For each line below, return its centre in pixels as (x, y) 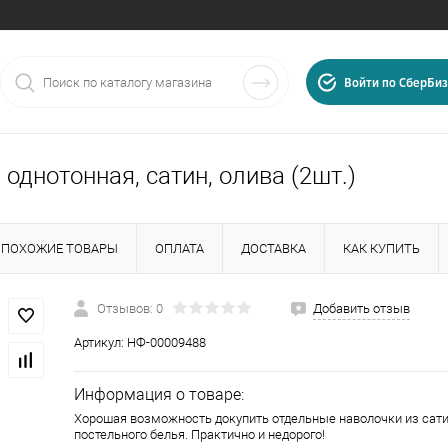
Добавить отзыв (361, 308)
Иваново (76, 391)
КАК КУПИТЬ (381, 248)
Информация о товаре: (159, 394)
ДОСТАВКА (273, 248)
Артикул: (100, 342)
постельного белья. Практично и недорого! (199, 434)
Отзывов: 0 (130, 308)
